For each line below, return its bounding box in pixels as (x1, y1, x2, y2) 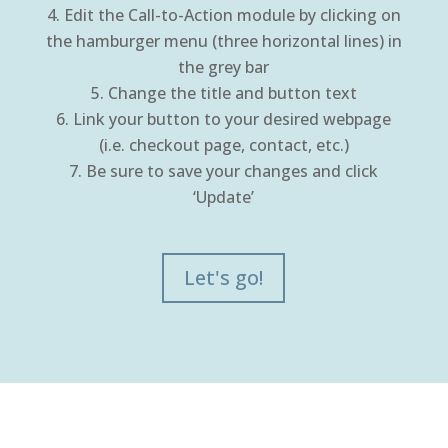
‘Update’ (193, 185, 255, 208)
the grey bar (178, 55, 270, 78)
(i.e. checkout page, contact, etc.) (98, 133, 349, 156)
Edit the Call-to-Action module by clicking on (63, 3, 401, 26)
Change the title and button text (107, 81, 357, 104)
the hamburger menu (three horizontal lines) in (45, 29, 402, 52)
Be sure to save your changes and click (86, 159, 379, 182)
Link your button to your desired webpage (73, 107, 392, 130)
